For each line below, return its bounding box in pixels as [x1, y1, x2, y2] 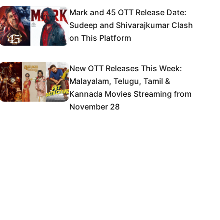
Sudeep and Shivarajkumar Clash [69, 20, 193, 30]
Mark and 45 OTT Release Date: [69, 7, 187, 17]
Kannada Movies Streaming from [69, 89, 192, 99]
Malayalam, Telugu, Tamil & [69, 76, 170, 86]
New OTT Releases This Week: [69, 63, 182, 73]
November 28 [69, 102, 120, 111]
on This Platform [69, 33, 131, 43]
